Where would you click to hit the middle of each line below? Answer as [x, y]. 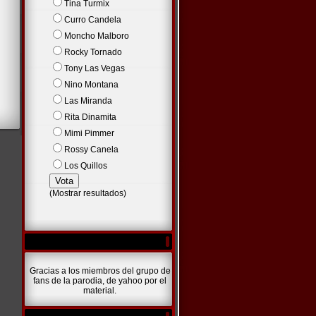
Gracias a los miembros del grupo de [100, 271]
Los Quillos [85, 166]
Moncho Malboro [96, 36]
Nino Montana [91, 85]
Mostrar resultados [87, 193]
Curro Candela [92, 20]
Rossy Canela [91, 150]
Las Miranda [88, 101]
